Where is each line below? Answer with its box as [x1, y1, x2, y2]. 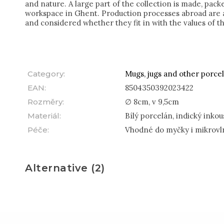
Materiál [27, 111, 59, 120]
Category [27, 69, 63, 78]
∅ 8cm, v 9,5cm [125, 97, 179, 106]
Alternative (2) [25, 162, 105, 174]
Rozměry [27, 97, 62, 106]
